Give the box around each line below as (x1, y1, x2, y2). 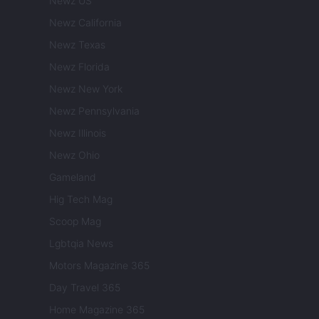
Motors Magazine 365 (49, 259, 150, 272)
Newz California (49, 16, 122, 29)
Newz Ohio (49, 149, 100, 162)
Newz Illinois (49, 127, 106, 140)
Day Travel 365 (49, 281, 120, 294)
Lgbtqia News (49, 237, 113, 250)
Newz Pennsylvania (49, 105, 140, 117)
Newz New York (49, 83, 122, 95)
